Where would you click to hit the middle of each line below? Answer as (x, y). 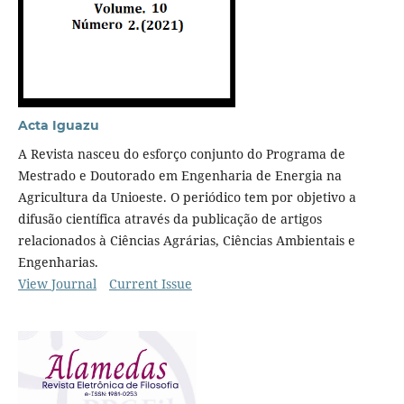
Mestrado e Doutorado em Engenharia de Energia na (179, 175)
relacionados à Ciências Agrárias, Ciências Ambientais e (186, 240)
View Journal (57, 283)
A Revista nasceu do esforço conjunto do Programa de (181, 153)
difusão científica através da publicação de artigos (170, 218)
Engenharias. (58, 262)
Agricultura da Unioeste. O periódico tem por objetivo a (187, 197)
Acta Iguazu (58, 125)
